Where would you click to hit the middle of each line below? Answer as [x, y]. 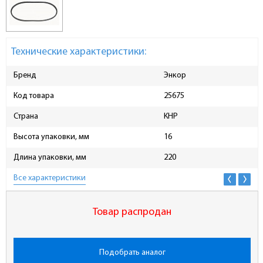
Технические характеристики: [79, 52]
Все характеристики [50, 178]
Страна [26, 116]
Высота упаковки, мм [51, 137]
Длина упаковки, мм [50, 157]
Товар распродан [132, 212]
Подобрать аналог [132, 252]
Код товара [34, 96]
